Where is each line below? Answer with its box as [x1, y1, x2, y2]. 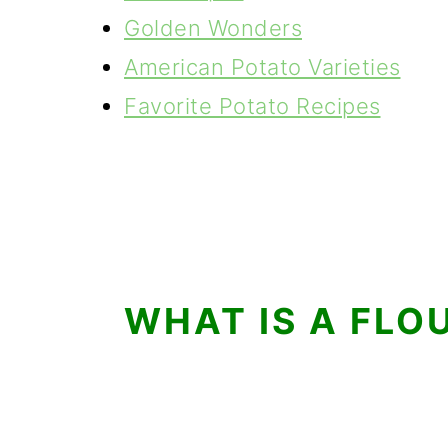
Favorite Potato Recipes [124, 93, 381, 119]
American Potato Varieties [124, 54, 401, 80]
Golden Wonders [124, 15, 302, 41]
